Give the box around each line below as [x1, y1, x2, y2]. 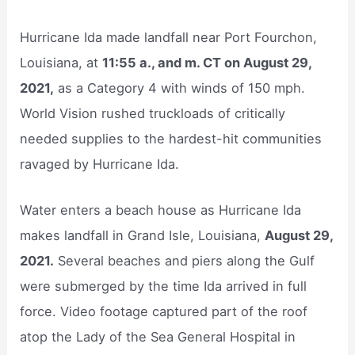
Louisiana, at [20, 54, 103, 71]
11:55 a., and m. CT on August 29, [102, 54, 312, 71]
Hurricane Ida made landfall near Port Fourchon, [20, 29, 318, 45]
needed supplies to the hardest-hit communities [20, 130, 323, 147]
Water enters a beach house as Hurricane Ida [20, 202, 302, 219]
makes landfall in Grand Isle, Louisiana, [20, 227, 265, 244]
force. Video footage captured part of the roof [20, 303, 308, 320]
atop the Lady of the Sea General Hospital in [20, 329, 296, 345]
